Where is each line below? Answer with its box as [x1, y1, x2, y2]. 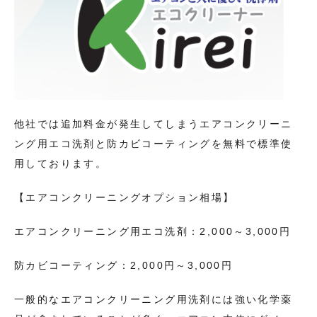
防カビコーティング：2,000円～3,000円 [14, 260, 234, 272]
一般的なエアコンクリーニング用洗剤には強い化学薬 [14, 294, 293, 306]
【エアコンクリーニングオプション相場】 [14, 192, 235, 204]
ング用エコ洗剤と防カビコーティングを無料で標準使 [14, 138, 293, 150]
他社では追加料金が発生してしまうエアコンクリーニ [14, 118, 293, 130]
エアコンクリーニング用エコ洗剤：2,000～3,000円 [14, 226, 292, 238]
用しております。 [14, 158, 108, 170]
